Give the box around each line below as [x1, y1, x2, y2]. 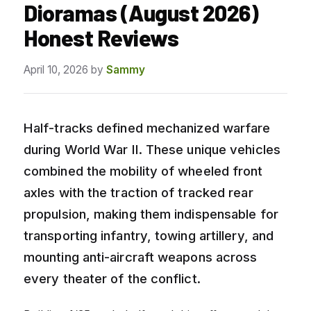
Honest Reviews [24, 24, 178, 51]
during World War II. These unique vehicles [24, 141, 280, 157]
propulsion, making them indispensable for [24, 205, 278, 221]
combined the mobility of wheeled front [24, 162, 263, 178]
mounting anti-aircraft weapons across [24, 249, 258, 264]
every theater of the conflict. [24, 270, 201, 286]
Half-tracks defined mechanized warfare [24, 119, 271, 135]
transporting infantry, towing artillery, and [24, 227, 274, 243]
